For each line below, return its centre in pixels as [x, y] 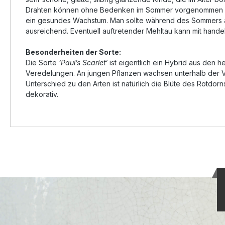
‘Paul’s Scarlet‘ [83, 63]
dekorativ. [42, 94]
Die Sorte [42, 63]
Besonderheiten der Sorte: [73, 52]
